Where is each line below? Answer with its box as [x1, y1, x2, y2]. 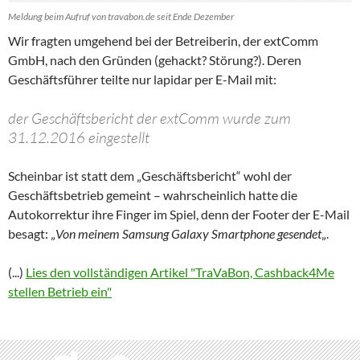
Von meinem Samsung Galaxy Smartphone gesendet [55, 225, 321, 241]
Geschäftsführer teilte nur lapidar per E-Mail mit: [8, 71, 276, 87]
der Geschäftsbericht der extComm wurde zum [8, 108, 291, 128]
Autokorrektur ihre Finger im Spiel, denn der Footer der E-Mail [8, 206, 350, 222]
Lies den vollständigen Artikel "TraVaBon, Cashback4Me [26, 264, 334, 280]
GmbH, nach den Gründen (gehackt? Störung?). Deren [8, 51, 301, 67]
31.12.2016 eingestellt [8, 127, 149, 147]
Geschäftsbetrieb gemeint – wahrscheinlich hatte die [8, 186, 297, 202]
